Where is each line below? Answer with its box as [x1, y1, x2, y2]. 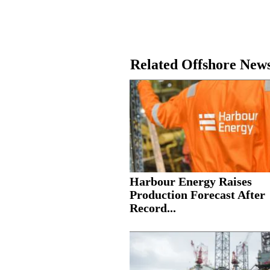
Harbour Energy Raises [130, 174, 252, 188]
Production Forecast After [130, 187, 265, 201]
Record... [130, 201, 176, 215]
